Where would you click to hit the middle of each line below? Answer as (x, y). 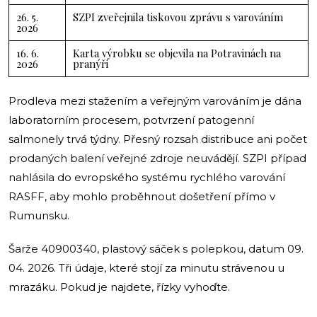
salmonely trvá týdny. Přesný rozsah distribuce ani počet (158, 139)
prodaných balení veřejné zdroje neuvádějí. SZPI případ (157, 158)
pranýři (91, 63)
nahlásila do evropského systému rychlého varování (147, 177)
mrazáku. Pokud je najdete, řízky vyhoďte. (119, 287)
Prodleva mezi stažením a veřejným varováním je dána (155, 100)
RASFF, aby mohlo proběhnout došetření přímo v (142, 196)
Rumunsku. (39, 215)
